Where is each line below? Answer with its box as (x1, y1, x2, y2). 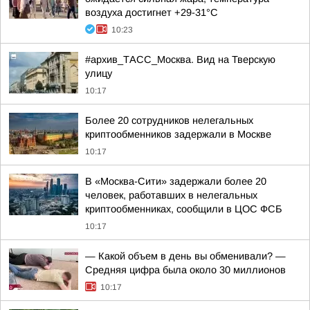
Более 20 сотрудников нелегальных (85, 115, 253, 126)
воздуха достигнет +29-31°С (85, 7, 218, 18)
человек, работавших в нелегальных (85, 190, 257, 201)
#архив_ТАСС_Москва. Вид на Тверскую (85, 54, 275, 65)
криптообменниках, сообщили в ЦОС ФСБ (85, 203, 282, 215)
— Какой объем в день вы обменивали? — (85, 250, 286, 262)
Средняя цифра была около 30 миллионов (85, 264, 286, 275)
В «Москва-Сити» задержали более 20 (85, 176, 266, 187)
